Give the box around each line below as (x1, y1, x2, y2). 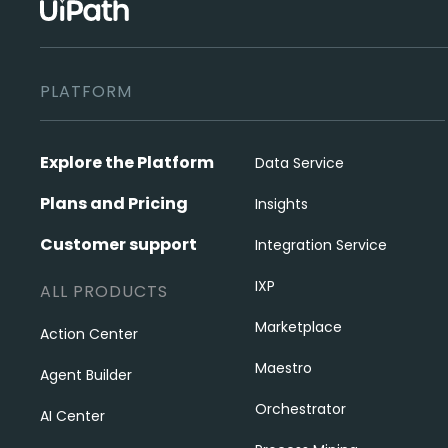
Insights (254, 194, 308, 214)
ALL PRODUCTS (40, 280, 168, 303)
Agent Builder (40, 365, 132, 385)
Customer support (40, 233, 197, 256)
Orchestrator (254, 399, 346, 419)
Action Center (40, 324, 138, 344)
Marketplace (254, 317, 342, 337)
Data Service (254, 153, 344, 173)
